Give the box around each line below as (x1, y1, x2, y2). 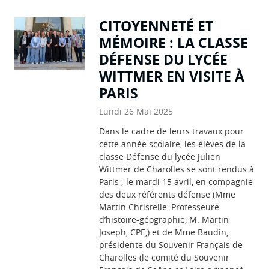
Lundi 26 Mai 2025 (99, 105, 174, 117)
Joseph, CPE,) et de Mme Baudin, (99, 226, 229, 238)
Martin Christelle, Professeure (99, 201, 220, 213)
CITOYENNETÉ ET (99, 16, 214, 35)
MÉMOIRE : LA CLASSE (99, 32, 249, 52)
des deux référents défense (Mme (99, 188, 236, 200)
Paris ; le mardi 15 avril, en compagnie (99, 175, 253, 187)
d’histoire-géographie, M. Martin (99, 213, 229, 225)
